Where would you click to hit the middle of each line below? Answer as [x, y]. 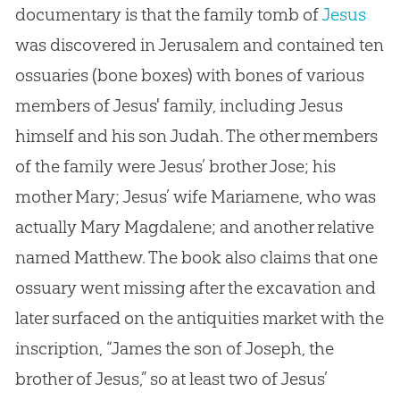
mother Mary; [68, 196]
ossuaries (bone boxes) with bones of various [189, 75]
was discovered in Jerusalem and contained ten [199, 44]
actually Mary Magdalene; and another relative [194, 226]
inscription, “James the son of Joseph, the [174, 348]
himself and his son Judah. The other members [196, 135]
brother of [54, 378]
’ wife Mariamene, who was [271, 196]
